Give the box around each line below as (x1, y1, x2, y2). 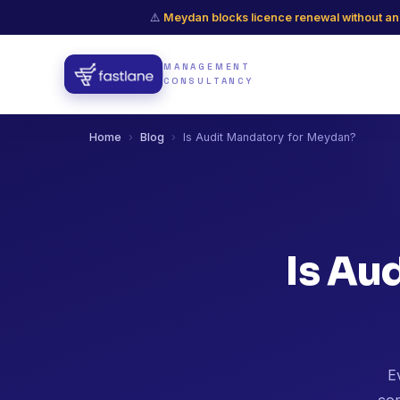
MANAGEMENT (163, 61, 251, 72)
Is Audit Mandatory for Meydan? (183, 130, 356, 144)
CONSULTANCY (163, 75, 254, 87)
